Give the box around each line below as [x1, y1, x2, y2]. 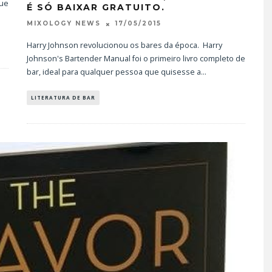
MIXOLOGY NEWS [27, 19, 101, 28]
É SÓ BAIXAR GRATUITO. [27, 2, 165, 13]
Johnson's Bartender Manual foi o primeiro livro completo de [27, 53, 245, 64]
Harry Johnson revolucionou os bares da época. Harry [27, 39, 222, 50]
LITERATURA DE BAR [31, 93, 95, 101]
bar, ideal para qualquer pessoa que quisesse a [27, 66, 201, 77]
